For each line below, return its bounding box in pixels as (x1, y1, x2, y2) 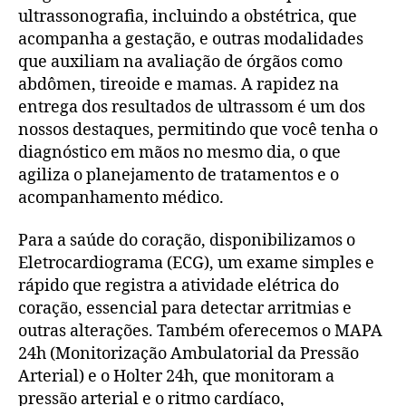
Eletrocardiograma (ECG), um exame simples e (18, 253, 374, 274)
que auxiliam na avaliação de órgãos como (18, 51, 343, 72)
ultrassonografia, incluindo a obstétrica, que (18, 5, 357, 27)
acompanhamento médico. (18, 187, 224, 208)
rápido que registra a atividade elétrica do (18, 275, 339, 296)
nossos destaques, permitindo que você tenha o (18, 119, 378, 140)
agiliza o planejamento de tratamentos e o (18, 164, 339, 186)
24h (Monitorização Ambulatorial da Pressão (18, 343, 359, 364)
